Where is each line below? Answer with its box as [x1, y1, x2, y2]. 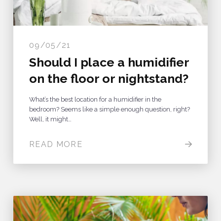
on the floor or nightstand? [29, 71, 188, 86]
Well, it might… [29, 115, 72, 123]
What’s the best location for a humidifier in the [29, 95, 161, 103]
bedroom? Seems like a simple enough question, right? [29, 105, 190, 113]
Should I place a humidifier [29, 54, 189, 70]
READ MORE [29, 139, 83, 149]
